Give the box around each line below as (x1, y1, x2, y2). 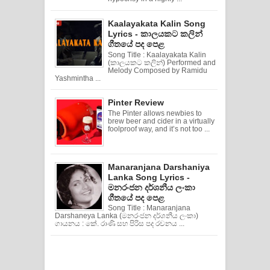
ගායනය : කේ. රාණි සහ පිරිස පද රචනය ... (55, 220, 185, 228)
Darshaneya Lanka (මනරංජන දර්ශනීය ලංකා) (55, 212, 199, 220)
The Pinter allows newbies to (108, 109, 202, 117)
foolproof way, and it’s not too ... (108, 125, 210, 133)
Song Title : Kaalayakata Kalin (108, 51, 207, 58)
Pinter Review (108, 98, 165, 108)
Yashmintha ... (55, 74, 101, 82)
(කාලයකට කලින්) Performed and (108, 58, 216, 66)
